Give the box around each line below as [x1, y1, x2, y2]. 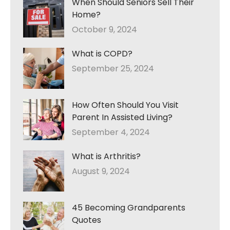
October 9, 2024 [72, 24, 137, 36]
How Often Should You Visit [72, 99, 179, 111]
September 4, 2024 [72, 126, 150, 139]
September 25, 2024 [72, 63, 154, 75]
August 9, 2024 [72, 165, 130, 178]
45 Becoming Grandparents [72, 202, 185, 214]
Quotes [72, 214, 101, 226]
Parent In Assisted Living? [72, 111, 172, 124]
